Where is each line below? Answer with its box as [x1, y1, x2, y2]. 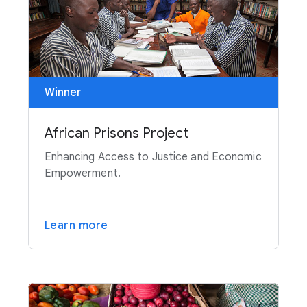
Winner [44, 86, 81, 100]
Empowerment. [44, 167, 121, 181]
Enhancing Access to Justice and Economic [44, 150, 262, 164]
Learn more [44, 219, 108, 233]
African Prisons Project [44, 125, 188, 143]
